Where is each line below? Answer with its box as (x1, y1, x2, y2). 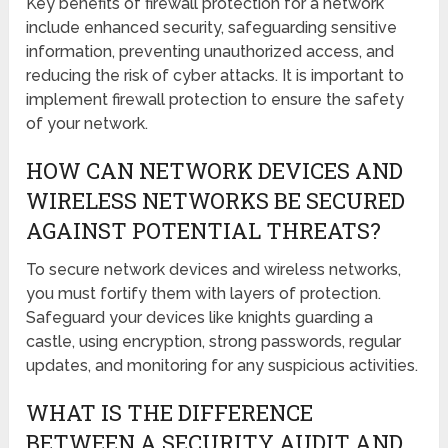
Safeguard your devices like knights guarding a (26, 307, 374, 327)
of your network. (26, 113, 149, 133)
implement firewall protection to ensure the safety (26, 89, 405, 109)
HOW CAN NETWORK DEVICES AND (26, 155, 404, 185)
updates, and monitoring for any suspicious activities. (26, 355, 419, 375)
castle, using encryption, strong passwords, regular (26, 331, 402, 351)
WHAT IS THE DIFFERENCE (26, 397, 314, 427)
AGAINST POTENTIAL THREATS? (26, 215, 382, 245)
